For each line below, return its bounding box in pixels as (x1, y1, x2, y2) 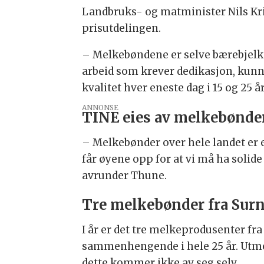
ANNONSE (82, 103, 119, 113)
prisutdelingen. (82, 21, 161, 35)
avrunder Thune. (82, 169, 167, 183)
